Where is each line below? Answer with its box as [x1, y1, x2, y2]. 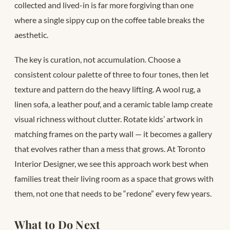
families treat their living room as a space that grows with [14, 174, 214, 184]
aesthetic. [14, 29, 48, 40]
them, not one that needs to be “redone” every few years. [14, 188, 212, 199]
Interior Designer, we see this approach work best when [14, 159, 208, 169]
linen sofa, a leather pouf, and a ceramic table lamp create [14, 99, 213, 109]
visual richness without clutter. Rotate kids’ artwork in [14, 114, 203, 124]
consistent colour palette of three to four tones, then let [14, 69, 209, 80]
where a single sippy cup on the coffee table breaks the [14, 14, 204, 25]
